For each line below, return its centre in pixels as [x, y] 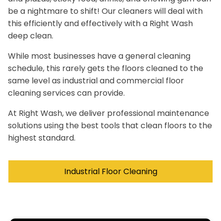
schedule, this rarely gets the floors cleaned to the [106, 68]
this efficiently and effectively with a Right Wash [100, 23]
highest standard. [42, 138]
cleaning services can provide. [66, 93]
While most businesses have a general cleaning [99, 56]
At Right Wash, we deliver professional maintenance [109, 113]
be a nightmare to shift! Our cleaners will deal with [105, 11]
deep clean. [31, 36]
